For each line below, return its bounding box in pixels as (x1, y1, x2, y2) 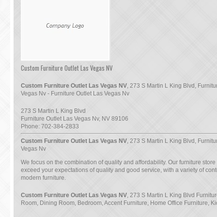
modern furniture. (21, 174, 66, 181)
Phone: (21, 123, 41, 130)
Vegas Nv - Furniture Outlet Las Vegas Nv (21, 90, 129, 97)
